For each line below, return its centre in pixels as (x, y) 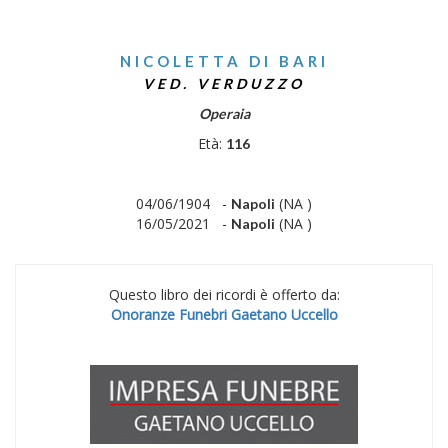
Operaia (224, 113)
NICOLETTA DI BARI (224, 61)
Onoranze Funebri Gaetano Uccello (224, 314)
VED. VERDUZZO (224, 83)
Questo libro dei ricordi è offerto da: (224, 294)
